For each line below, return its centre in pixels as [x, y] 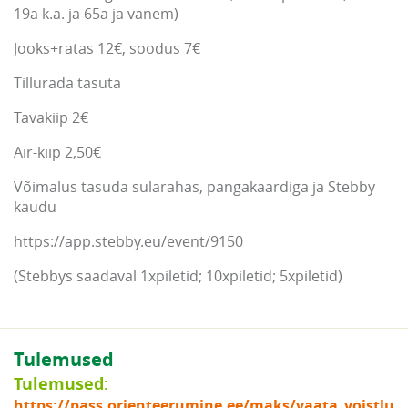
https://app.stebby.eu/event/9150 [128, 242]
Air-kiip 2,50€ [57, 153]
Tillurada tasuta [67, 83]
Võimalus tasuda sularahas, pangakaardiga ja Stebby [194, 187]
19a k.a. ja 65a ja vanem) [96, 14]
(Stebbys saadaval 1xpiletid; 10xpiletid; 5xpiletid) [178, 276]
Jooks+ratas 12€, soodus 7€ [107, 49]
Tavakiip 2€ [51, 118]
